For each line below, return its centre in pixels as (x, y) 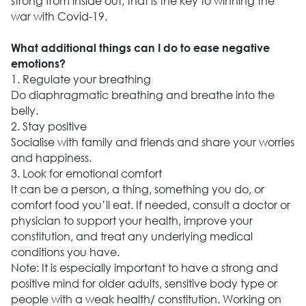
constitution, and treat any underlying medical (131, 236)
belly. (24, 111)
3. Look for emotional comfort (86, 173)
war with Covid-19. (59, 16)
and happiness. (51, 158)
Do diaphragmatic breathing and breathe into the (142, 95)
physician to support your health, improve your (131, 221)
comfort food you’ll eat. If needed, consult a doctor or (150, 205)
